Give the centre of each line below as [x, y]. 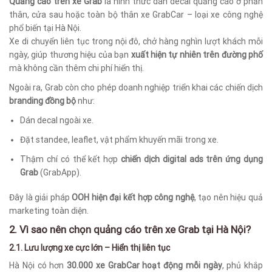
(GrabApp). [60, 173]
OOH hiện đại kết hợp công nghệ [133, 197]
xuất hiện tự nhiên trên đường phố [197, 55]
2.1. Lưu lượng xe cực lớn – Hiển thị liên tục [90, 247]
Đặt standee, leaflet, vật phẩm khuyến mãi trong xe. [120, 140]
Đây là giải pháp [41, 197]
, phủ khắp [242, 265]
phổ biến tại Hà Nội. [45, 28]
